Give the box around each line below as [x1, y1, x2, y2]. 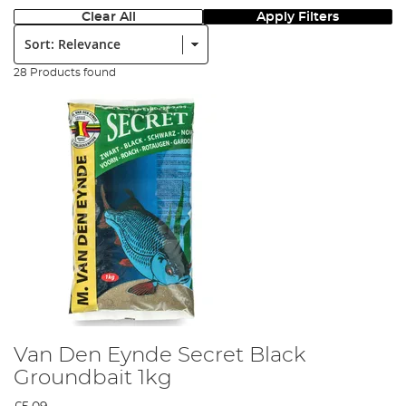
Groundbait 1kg [14, 366, 172, 389]
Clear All [81, 9, 136, 24]
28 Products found [14, 66, 116, 78]
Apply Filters [256, 9, 339, 24]
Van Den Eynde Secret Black [14, 343, 306, 366]
